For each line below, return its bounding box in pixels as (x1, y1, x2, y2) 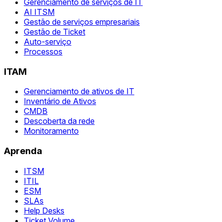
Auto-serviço (24, 36, 71, 47)
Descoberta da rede (24, 116, 95, 126)
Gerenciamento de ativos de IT (24, 86, 134, 97)
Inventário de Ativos (24, 96, 96, 107)
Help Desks (24, 205, 64, 216)
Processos (24, 46, 62, 56)
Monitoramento (24, 126, 79, 136)
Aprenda (4, 145, 42, 157)
